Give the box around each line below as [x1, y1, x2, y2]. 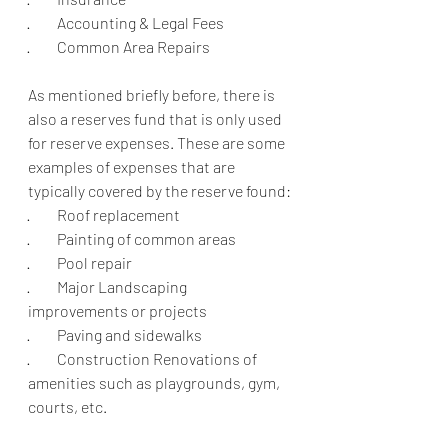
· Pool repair [28, 252, 132, 272]
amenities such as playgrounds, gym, [28, 372, 283, 392]
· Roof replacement [28, 204, 183, 224]
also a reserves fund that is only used [28, 108, 285, 128]
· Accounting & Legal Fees [28, 12, 224, 32]
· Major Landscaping [28, 276, 190, 296]
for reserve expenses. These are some [28, 132, 288, 152]
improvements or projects [28, 300, 207, 320]
